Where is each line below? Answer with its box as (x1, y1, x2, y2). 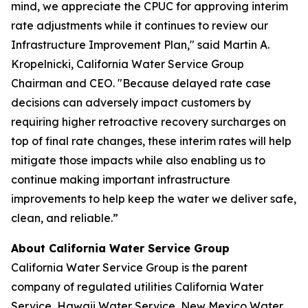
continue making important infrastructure (11, 173, 230, 186)
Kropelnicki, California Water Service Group (11, 57, 244, 71)
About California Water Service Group (11, 241, 230, 255)
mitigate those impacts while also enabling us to (11, 153, 265, 167)
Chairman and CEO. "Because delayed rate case (11, 76, 271, 90)
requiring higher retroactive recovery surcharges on (11, 115, 286, 129)
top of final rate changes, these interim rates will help (11, 134, 291, 148)
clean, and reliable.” (11, 211, 118, 225)
